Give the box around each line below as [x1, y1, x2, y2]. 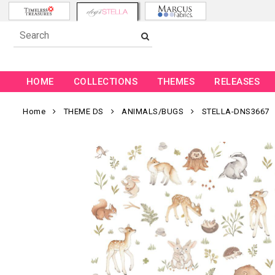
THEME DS [63, 107, 104, 117]
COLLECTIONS [73, 76, 138, 88]
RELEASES [214, 76, 260, 88]
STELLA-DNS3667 [201, 107, 269, 117]
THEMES [157, 76, 195, 88]
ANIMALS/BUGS [122, 107, 184, 117]
